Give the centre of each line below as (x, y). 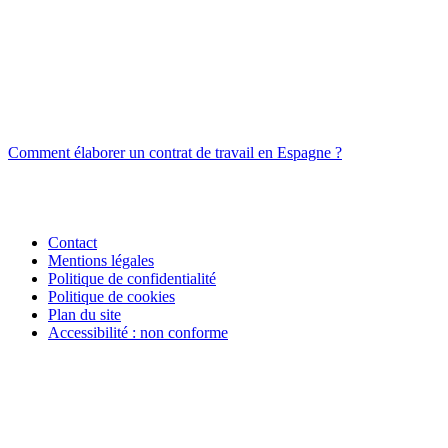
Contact (72, 243)
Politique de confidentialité (132, 279)
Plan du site (84, 315)
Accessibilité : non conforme (138, 333)
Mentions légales (101, 261)
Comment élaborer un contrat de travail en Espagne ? (175, 153)
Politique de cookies (111, 297)
